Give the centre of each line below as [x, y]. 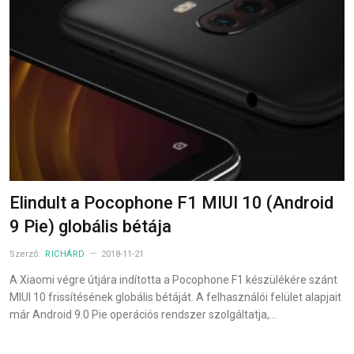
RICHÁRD [65, 254]
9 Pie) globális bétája [90, 226]
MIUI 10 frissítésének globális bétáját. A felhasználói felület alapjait [175, 297]
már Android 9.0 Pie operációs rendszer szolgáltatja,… [143, 314]
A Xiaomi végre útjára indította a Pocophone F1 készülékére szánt [173, 279]
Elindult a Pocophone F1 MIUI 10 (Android [171, 202]
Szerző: [26, 254]
